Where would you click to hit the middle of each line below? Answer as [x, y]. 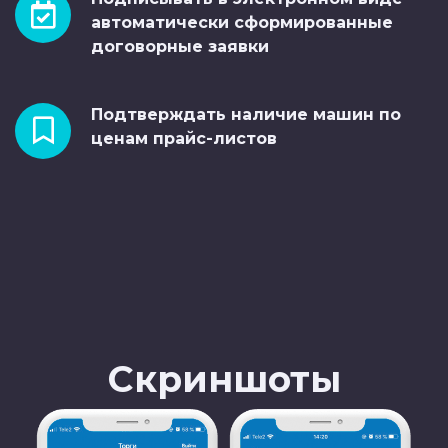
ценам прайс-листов [184, 138]
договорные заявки [180, 46]
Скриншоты [224, 378]
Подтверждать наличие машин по [246, 114]
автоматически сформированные [242, 22]
